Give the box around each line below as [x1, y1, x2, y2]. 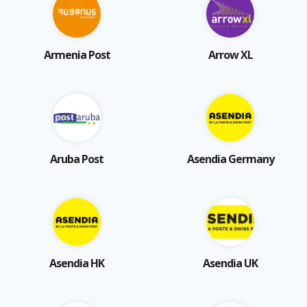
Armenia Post [43, 47, 110, 62]
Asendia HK [49, 255, 104, 271]
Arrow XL [208, 47, 253, 62]
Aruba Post [50, 151, 103, 167]
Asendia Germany [186, 151, 274, 167]
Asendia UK [203, 255, 258, 271]
